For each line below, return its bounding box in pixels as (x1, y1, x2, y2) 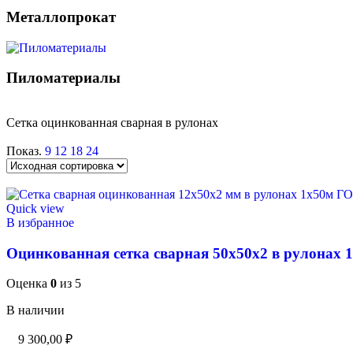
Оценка (6, 277, 50, 291)
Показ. (6, 143, 45, 158)
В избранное (6, 215, 74, 229)
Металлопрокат (6, 8, 116, 25)
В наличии (6, 303, 65, 318)
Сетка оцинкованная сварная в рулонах (6, 115, 218, 129)
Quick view (6, 201, 65, 215)
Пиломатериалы (6, 69, 121, 87)
